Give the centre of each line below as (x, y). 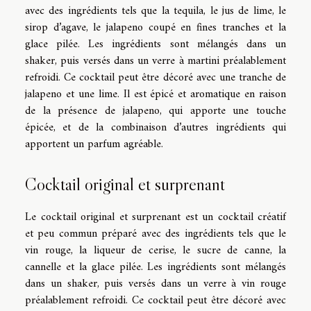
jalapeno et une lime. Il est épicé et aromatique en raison (155, 94)
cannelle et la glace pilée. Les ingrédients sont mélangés (155, 268)
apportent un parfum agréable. (94, 144)
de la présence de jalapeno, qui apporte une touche (155, 111)
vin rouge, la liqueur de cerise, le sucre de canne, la (155, 251)
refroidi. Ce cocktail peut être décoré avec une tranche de (155, 77)
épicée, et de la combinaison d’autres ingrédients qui (155, 127)
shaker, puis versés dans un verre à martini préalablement (155, 61)
